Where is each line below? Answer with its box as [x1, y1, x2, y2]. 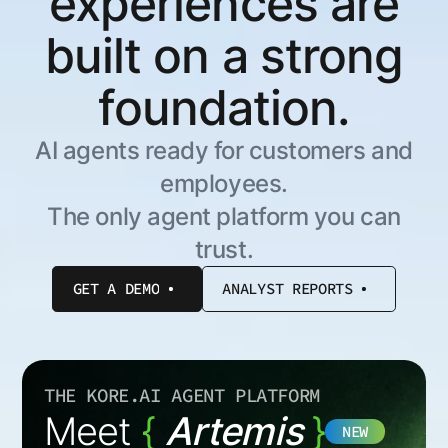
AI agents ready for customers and [35, 136, 413, 166]
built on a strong [45, 27, 403, 86]
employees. [160, 169, 288, 199]
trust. [194, 235, 254, 265]
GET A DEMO [72, 279, 160, 299]
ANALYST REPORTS [222, 279, 353, 299]
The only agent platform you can [47, 202, 401, 232]
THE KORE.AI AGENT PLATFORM [43, 383, 320, 408]
